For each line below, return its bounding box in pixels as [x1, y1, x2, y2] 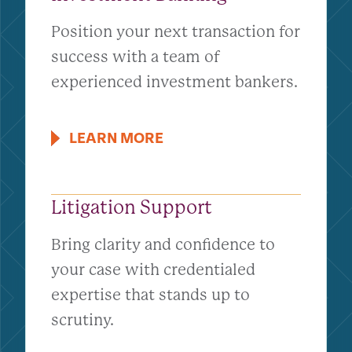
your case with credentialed [51, 261, 255, 279]
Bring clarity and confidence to [51, 236, 275, 254]
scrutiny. [51, 311, 114, 329]
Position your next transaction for [51, 23, 300, 41]
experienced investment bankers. [51, 73, 298, 91]
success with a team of [51, 48, 220, 66]
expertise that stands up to [51, 286, 250, 304]
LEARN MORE [69, 130, 163, 148]
